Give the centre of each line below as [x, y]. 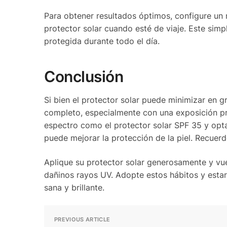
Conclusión [84, 76]
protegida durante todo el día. [102, 41]
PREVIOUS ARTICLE [82, 220]
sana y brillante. [74, 187]
